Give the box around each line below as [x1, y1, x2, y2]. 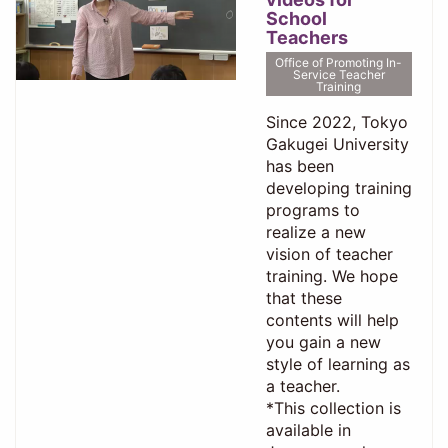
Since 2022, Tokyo [265, 112, 408, 133]
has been [265, 156, 334, 177]
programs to [265, 200, 360, 221]
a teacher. [265, 376, 340, 397]
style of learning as [265, 354, 410, 375]
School [265, 8, 327, 29]
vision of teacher [265, 244, 393, 265]
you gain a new [265, 332, 381, 353]
